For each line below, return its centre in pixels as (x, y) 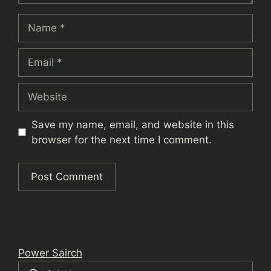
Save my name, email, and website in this (132, 124)
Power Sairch (50, 253)
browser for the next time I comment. (121, 139)
